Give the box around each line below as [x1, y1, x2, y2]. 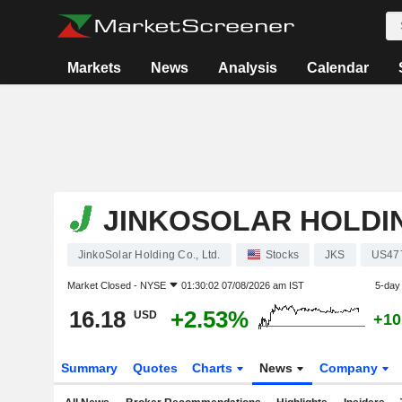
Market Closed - [66, 280, 140, 291]
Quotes [132, 361, 178, 375]
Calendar [307, 60, 370, 75]
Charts [192, 361, 237, 375]
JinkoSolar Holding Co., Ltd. [77, 249, 221, 261]
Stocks [265, 249, 299, 261]
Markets [67, 60, 122, 75]
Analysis [218, 60, 278, 75]
